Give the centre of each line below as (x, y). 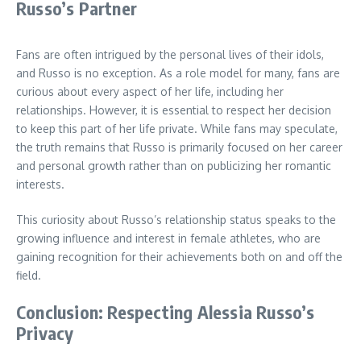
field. (29, 276)
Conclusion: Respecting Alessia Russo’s (166, 312)
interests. (40, 185)
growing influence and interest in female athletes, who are (168, 239)
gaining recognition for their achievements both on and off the (179, 257)
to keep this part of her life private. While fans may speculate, (177, 129)
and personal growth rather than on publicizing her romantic (174, 166)
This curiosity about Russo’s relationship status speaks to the (176, 220)
